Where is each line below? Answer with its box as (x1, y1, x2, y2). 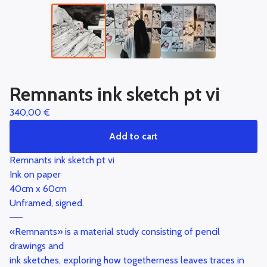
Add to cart (109, 131, 158, 142)
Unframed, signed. (10, 197, 84, 209)
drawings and (10, 240, 64, 252)
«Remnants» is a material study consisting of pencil (10, 226, 220, 238)
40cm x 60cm (10, 183, 67, 195)
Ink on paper (10, 169, 61, 181)
